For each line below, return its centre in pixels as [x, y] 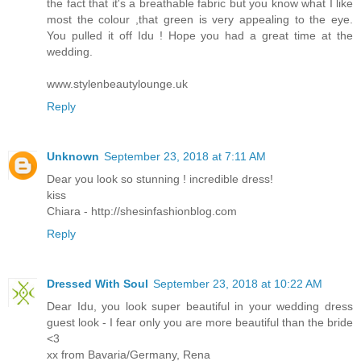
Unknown [73, 157]
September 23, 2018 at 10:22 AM [238, 284]
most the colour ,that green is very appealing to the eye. [200, 20]
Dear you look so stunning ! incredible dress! [160, 179]
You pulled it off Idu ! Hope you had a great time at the [200, 36]
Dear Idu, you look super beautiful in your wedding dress [200, 307]
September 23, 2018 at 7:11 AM [185, 157]
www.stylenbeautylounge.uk [117, 84]
